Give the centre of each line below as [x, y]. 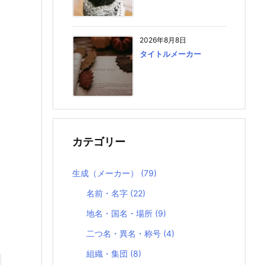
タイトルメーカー [170, 54]
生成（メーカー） [106, 173]
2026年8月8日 [163, 40]
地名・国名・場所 [121, 214]
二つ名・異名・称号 [125, 234]
